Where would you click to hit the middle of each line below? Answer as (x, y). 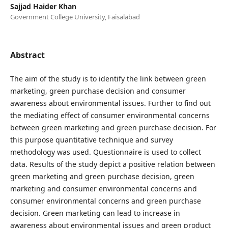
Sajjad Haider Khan (43, 6)
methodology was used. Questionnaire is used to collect (105, 152)
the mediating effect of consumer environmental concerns (110, 115)
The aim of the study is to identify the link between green (108, 78)
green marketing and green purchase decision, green (102, 176)
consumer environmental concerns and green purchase (105, 201)
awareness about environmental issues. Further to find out (110, 103)
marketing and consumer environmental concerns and (103, 188)
